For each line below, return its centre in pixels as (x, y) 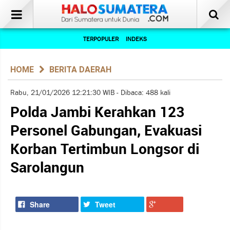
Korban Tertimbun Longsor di (105, 150)
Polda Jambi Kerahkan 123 (97, 113)
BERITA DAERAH (80, 70)
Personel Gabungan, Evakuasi (106, 131)
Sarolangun (47, 168)
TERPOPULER (101, 39)
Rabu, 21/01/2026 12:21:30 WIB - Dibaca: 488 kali (90, 93)
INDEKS (136, 39)
